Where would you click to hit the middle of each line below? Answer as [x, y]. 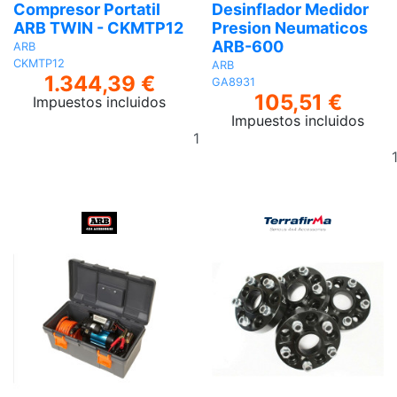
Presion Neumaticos [290, 28]
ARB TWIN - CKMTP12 [98, 28]
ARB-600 [248, 47]
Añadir [248, 128]
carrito [248, 171]
